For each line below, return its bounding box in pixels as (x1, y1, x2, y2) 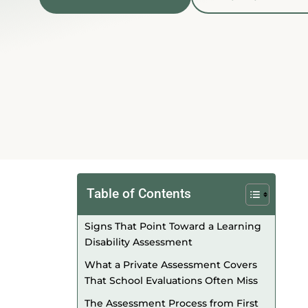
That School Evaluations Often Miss (85, 274, 258, 287)
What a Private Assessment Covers (85, 258, 257, 271)
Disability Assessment (85, 236, 192, 248)
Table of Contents (87, 186, 191, 202)
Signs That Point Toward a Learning (85, 220, 261, 232)
